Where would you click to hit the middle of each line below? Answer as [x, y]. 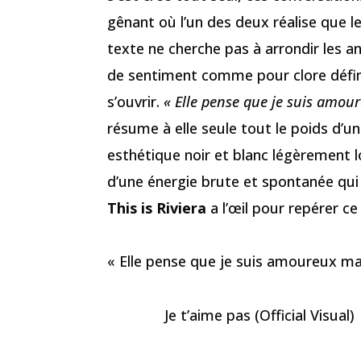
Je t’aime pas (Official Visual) [259, 315]
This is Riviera [157, 207]
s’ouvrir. [135, 101]
